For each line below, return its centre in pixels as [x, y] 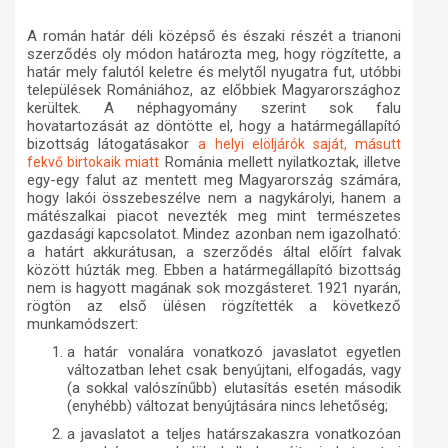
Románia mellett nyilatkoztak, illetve [283, 162]
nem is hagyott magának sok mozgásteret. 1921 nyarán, [214, 288]
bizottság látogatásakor [108, 144]
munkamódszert [81, 324]
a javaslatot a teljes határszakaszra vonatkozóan [234, 434]
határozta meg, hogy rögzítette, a [287, 54]
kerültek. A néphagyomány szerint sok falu [214, 108]
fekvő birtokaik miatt [93, 162]
